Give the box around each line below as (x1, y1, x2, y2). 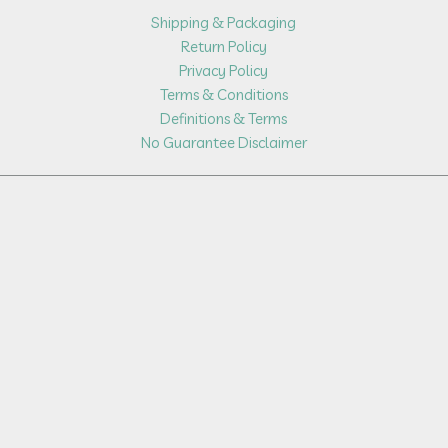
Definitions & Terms (160, 108, 288, 128)
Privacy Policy (179, 60, 269, 80)
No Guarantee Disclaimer (140, 132, 307, 152)
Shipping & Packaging (151, 12, 297, 32)
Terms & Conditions (159, 84, 288, 104)
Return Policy (180, 36, 267, 56)
